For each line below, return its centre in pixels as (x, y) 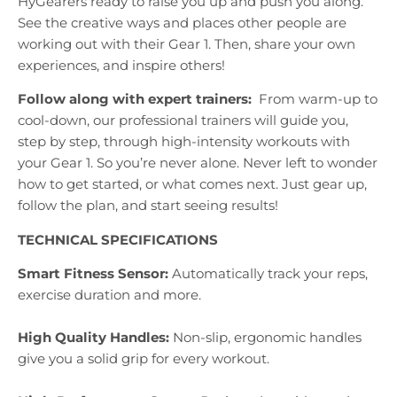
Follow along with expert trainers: (136, 99)
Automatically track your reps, (270, 273)
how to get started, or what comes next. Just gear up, (192, 184)
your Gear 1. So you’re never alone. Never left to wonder (198, 163)
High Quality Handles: (93, 337)
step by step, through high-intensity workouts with (184, 142)
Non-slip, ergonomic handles (267, 337)
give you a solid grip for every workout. (144, 358)
